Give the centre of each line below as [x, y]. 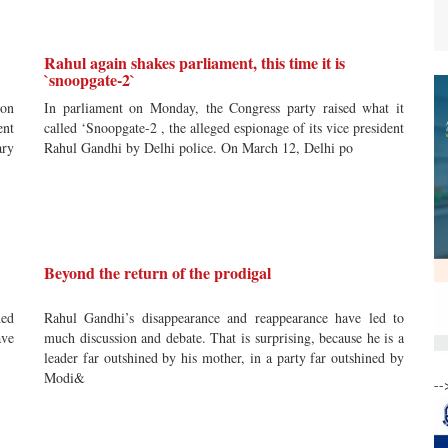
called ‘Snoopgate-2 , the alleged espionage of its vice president [224, 127]
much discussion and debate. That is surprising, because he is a [224, 337]
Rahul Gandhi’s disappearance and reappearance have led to [224, 317]
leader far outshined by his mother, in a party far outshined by [224, 357]
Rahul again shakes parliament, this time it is [194, 62]
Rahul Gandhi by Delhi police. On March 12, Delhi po [198, 147]
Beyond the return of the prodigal [157, 272]
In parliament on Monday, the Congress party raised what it [224, 107]
